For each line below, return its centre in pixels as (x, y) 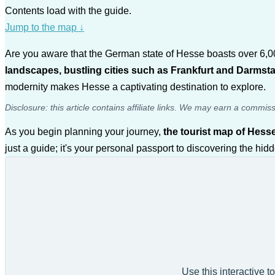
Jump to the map (42, 27)
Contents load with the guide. (68, 10)
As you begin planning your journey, (84, 131)
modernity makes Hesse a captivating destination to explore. (135, 87)
